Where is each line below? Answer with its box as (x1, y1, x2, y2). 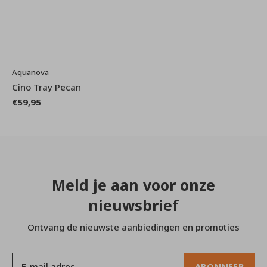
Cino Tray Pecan (12, 80, 81, 93)
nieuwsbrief (88, 194, 179, 215)
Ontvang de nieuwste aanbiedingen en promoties (27, 221, 240, 233)
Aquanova (12, 66, 49, 77)
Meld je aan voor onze (52, 174, 215, 195)
